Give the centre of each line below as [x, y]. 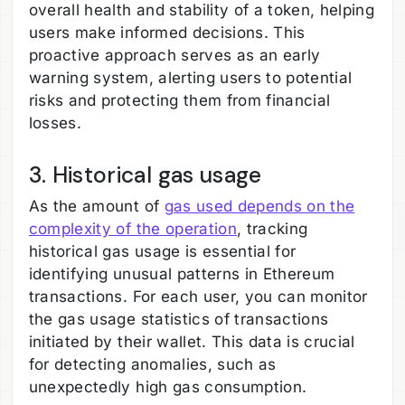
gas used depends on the [259, 207]
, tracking [272, 229]
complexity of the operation [132, 229]
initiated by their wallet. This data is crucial [192, 342]
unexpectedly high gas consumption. [170, 387]
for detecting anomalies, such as [152, 365]
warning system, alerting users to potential [190, 77]
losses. [55, 122]
